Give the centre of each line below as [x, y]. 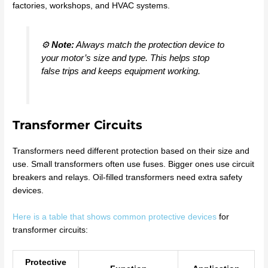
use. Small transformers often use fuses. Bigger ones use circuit [134, 165]
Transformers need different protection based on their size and [131, 151]
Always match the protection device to [149, 44]
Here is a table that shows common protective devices [115, 217]
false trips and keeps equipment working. [121, 71]
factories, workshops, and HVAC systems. [92, 6]
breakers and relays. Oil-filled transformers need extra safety [128, 178]
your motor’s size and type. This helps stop [125, 57]
